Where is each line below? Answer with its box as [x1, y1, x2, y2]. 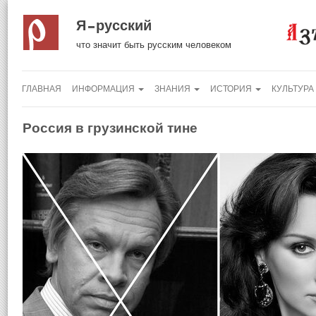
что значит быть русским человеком [76, 39, 231, 50]
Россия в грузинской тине [23, 121, 197, 135]
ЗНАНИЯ [154, 85, 193, 93]
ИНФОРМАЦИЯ [72, 85, 137, 93]
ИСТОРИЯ [210, 85, 254, 93]
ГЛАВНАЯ [22, 85, 61, 93]
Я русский [76, 18, 152, 33]
